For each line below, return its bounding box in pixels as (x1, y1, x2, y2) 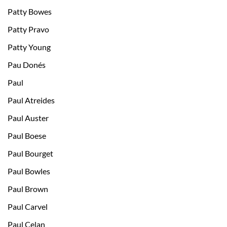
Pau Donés (8, 60, 46, 70)
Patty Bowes (8, 7, 52, 17)
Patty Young (8, 42, 51, 52)
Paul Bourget (8, 148, 53, 159)
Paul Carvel (8, 202, 48, 212)
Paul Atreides (8, 95, 55, 105)
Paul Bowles (8, 166, 50, 176)
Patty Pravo (8, 24, 49, 34)
